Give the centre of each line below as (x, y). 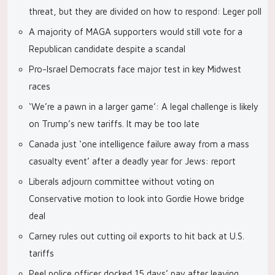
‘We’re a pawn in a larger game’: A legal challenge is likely (144, 107)
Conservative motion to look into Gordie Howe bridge (137, 199)
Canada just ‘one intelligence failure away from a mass (139, 144)
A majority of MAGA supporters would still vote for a (136, 32)
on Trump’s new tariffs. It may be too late (114, 124)
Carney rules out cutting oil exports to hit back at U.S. (137, 236)
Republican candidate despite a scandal (107, 49)
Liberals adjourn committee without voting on (122, 181)
